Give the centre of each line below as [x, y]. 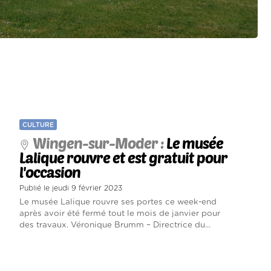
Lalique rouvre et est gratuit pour [123, 158]
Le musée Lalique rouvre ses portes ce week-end [118, 202]
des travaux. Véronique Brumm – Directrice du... [115, 225]
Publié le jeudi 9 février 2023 [70, 188]
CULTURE [38, 125]
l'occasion [50, 172]
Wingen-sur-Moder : [99, 143]
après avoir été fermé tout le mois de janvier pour [119, 214]
